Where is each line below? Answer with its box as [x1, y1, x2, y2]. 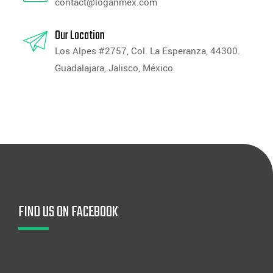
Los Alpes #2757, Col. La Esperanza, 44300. [55, 44, 240, 58]
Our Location [55, 26, 105, 46]
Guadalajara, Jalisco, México [55, 62, 173, 76]
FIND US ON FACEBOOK [18, 201, 118, 224]
